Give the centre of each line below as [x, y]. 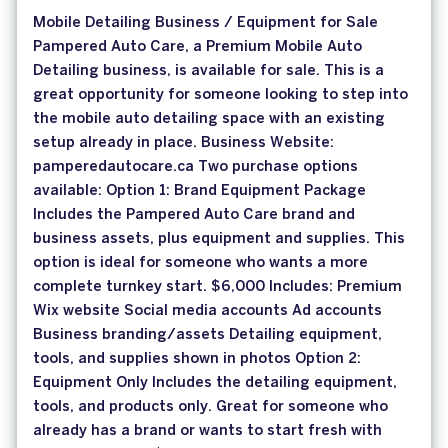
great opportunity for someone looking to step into [220, 95]
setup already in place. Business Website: [183, 143]
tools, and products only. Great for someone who [210, 407]
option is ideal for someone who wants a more [200, 263]
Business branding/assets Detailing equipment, [207, 335]
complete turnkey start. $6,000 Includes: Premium [217, 287]
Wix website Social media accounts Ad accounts [207, 311]
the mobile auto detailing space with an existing [209, 119]
